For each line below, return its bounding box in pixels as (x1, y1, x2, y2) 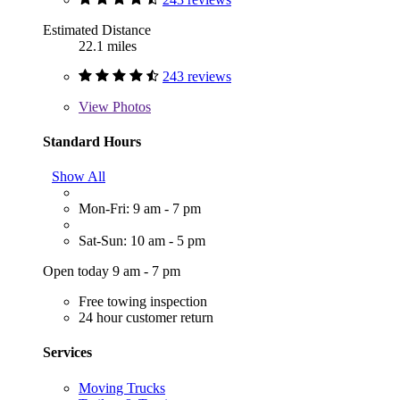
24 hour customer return (79, 310, 213, 326)
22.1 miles (79, 37, 137, 54)
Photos (109, 98, 151, 114)
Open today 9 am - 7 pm (43, 263, 180, 279)
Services (43, 345, 92, 361)
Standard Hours (43, 133, 141, 149)
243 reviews (162, 68, 231, 84)
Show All (52, 169, 105, 185)
